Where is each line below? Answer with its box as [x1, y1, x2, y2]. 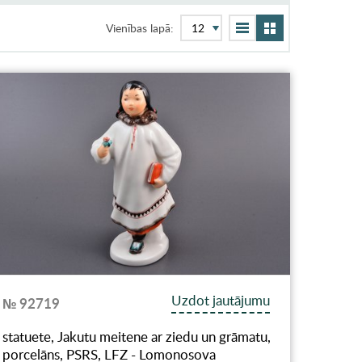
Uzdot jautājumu [171, 290, 271, 309]
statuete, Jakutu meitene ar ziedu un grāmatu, [2, 326, 271, 346]
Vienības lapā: [106, 20, 175, 36]
